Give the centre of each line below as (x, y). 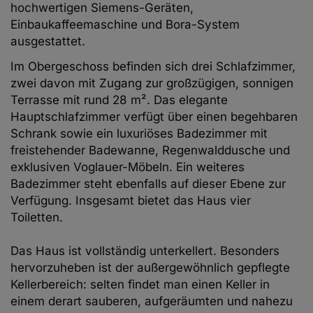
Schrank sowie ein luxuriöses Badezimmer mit (139, 134)
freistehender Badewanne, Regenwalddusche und (150, 151)
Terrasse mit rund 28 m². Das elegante (119, 100)
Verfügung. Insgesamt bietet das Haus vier (131, 201)
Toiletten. (37, 218)
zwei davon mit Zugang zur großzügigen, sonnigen (152, 83)
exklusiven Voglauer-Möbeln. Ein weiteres (128, 167)
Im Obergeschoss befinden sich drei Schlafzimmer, (153, 67)
